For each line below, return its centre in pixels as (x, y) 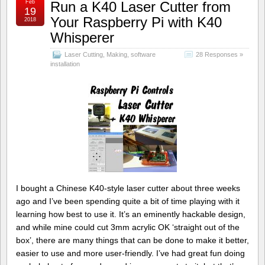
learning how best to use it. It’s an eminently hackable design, (131, 214)
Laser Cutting (84, 55)
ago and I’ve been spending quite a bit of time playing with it (128, 201)
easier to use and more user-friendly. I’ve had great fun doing (130, 253)
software (143, 55)
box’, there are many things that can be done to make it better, (132, 240)
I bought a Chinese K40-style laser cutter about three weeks (128, 188)
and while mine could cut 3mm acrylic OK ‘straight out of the (128, 227)
